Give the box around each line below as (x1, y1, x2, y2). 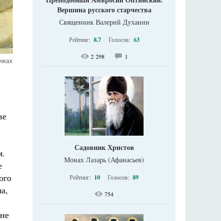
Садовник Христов (74, 142, 134, 152)
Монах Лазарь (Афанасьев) (64, 155, 144, 164)
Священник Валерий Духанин (59, 17, 149, 27)
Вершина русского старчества (57, 4, 151, 15)
